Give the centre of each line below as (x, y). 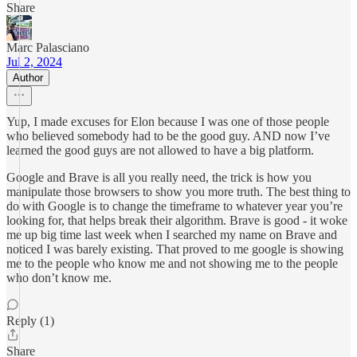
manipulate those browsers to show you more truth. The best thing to (178, 192)
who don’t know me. (59, 278)
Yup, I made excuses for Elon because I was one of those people (168, 122)
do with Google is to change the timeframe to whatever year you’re (175, 206)
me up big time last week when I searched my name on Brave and (172, 235)
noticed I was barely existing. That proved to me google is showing (175, 249)
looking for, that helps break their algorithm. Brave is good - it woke (177, 220)
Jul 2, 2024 (34, 62)
